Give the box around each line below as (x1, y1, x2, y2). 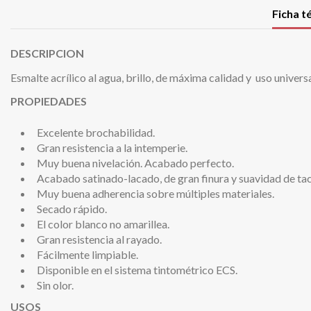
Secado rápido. (37, 201, 107, 215)
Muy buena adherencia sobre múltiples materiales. (37, 186, 274, 200)
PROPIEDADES (10, 94, 87, 108)
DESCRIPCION (10, 46, 84, 60)
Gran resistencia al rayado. (37, 232, 162, 246)
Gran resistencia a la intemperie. (37, 140, 187, 154)
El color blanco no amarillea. (37, 217, 169, 230)
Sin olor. (37, 278, 74, 292)
